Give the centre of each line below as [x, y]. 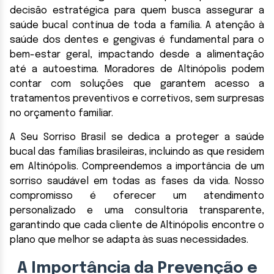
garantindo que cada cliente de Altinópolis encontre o [137, 225]
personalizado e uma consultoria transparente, [137, 210]
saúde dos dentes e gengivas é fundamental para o [137, 40]
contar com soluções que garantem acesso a [137, 84]
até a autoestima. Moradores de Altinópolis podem [137, 69]
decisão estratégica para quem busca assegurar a [137, 10]
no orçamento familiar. [61, 113]
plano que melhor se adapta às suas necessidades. [129, 240]
